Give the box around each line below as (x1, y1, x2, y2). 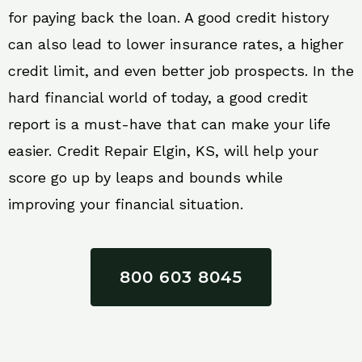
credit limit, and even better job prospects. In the (8, 62, 354, 80)
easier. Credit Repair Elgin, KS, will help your (8, 142, 318, 160)
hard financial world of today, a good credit (8, 89, 308, 107)
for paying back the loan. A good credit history (8, 9, 329, 27)
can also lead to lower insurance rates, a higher (8, 36, 343, 53)
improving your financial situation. (8, 196, 243, 213)
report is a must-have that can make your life (8, 116, 330, 133)
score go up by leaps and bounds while (8, 169, 283, 187)
